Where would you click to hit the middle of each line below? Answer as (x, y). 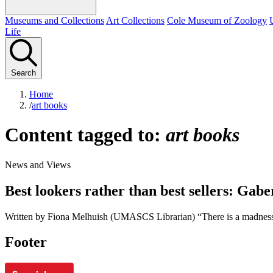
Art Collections (135, 20)
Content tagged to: (85, 135)
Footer (26, 242)
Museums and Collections (55, 20)
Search (23, 73)
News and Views (38, 165)
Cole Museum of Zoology (217, 20)
